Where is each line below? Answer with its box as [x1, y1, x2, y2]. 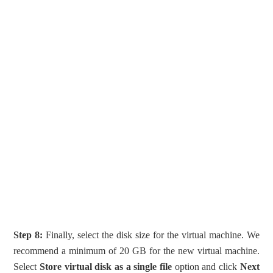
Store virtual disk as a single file [40, 261, 172, 272]
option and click [171, 261, 240, 272]
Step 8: [13, 229, 43, 240]
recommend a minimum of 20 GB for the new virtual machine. [13, 245, 260, 256]
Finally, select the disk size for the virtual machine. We [43, 229, 260, 240]
